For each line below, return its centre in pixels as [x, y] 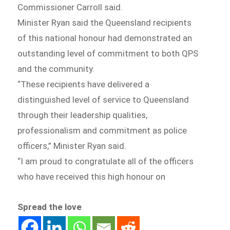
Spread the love [50, 207]
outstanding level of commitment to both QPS [108, 53]
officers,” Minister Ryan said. [72, 146]
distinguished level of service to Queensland [103, 99]
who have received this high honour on [92, 176]
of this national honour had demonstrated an [105, 38]
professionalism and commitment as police [102, 130]
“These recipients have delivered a [84, 84]
